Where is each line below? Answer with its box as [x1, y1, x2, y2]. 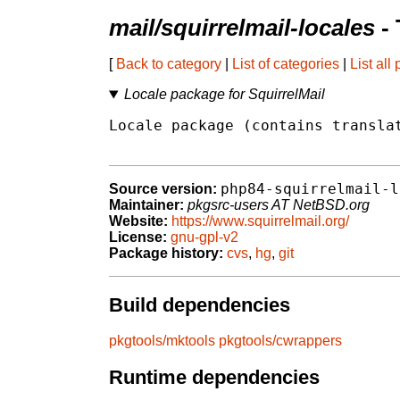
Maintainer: [109, 197, 184, 213]
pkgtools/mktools [109, 333, 215, 349]
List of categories [232, 56, 339, 72]
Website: [109, 213, 168, 229]
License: [109, 229, 167, 246]
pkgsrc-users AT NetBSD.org [187, 197, 370, 213]
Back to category [116, 56, 221, 72]
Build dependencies [109, 293, 290, 316]
